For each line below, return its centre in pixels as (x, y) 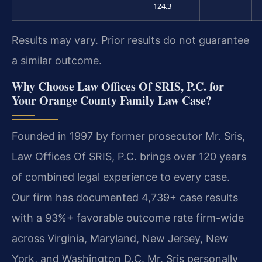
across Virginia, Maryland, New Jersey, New (120, 238)
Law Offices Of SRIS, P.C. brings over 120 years (129, 156)
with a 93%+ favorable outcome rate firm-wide (128, 218)
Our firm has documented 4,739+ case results (125, 197)
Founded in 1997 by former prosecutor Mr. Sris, (128, 136)
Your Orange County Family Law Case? (112, 100)
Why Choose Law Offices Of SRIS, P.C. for (118, 86)
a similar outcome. (57, 60)
